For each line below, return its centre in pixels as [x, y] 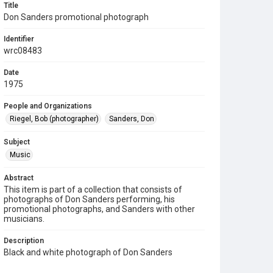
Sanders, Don [132, 119]
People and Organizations [48, 106]
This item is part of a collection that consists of [93, 190]
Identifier [19, 39]
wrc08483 [23, 51]
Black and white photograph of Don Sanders [88, 252]
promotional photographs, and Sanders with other [99, 209]
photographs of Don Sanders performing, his [89, 199]
